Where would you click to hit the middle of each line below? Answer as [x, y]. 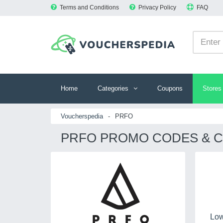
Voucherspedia [82, 116]
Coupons [170, 88]
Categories [113, 88]
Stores [212, 88]
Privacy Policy [157, 7]
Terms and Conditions [89, 7]
